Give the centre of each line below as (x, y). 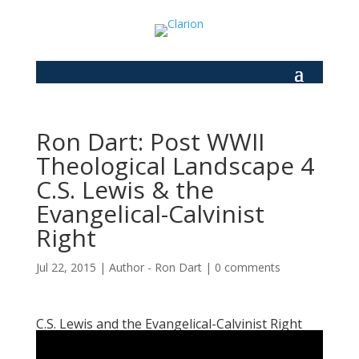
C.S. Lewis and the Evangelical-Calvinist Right (169, 324)
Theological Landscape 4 (175, 165)
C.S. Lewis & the (125, 190)
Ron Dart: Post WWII (150, 141)
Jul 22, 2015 (66, 267)
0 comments (247, 267)
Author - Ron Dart (155, 267)
